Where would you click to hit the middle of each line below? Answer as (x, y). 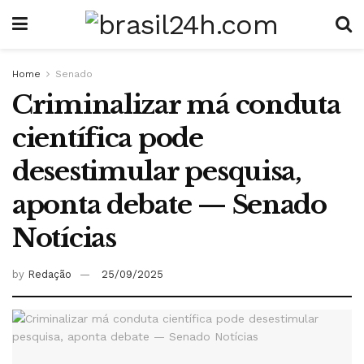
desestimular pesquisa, (157, 171)
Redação (50, 274)
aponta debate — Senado (169, 205)
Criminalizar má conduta (176, 105)
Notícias (64, 238)
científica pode (108, 138)
